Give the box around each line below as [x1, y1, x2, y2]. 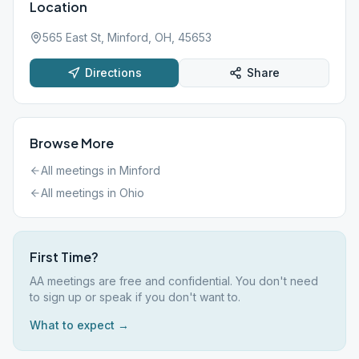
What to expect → [30, 318, 129, 332]
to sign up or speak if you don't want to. [30, 290, 240, 304]
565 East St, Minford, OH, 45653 [42, 30, 212, 44]
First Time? [30, 248, 99, 265]
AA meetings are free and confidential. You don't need [30, 274, 318, 288]
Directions [84, 66, 142, 79]
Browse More [30, 135, 114, 151]
